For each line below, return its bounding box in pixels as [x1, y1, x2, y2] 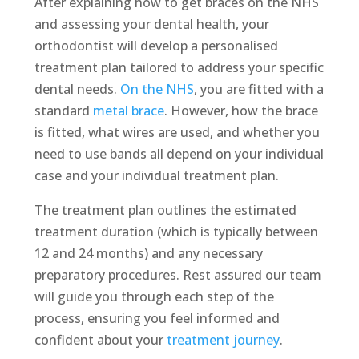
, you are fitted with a [193, 80, 324, 99]
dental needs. [34, 80, 120, 99]
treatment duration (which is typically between [34, 223, 318, 241]
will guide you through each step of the [34, 288, 274, 306]
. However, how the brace [163, 102, 318, 120]
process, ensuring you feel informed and [34, 309, 280, 328]
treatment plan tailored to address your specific [34, 58, 324, 77]
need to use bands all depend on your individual [34, 145, 324, 163]
